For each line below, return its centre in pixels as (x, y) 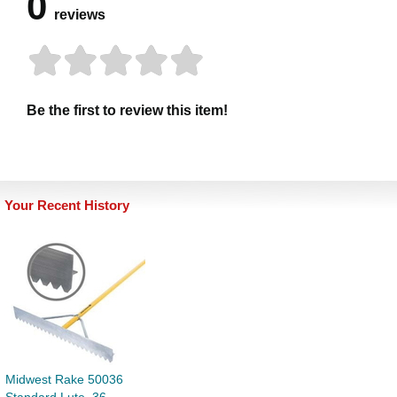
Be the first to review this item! (127, 111)
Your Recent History (67, 206)
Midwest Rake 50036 (64, 380)
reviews (80, 15)
